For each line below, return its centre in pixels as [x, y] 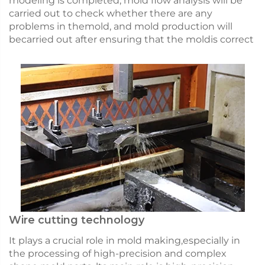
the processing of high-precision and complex [118, 254]
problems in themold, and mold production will [121, 27]
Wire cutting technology [77, 220]
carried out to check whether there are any [111, 14]
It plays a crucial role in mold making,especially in [125, 241]
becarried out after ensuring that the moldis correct [131, 40]
